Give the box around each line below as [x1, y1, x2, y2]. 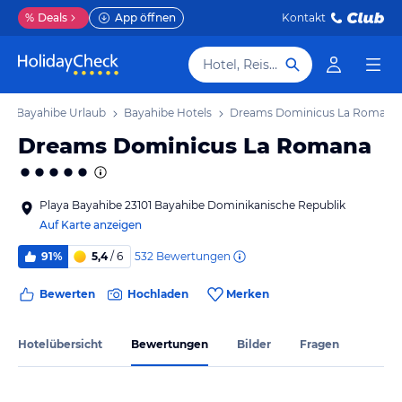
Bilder [237, 336, 271, 351]
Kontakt [282, 11, 326, 24]
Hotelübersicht [18, 336, 102, 351]
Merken [226, 287, 269, 301]
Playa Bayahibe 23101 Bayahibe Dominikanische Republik [39, 198, 345, 212]
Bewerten [39, 287, 95, 301]
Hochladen [127, 287, 188, 301]
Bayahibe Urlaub [16, 106, 106, 119]
